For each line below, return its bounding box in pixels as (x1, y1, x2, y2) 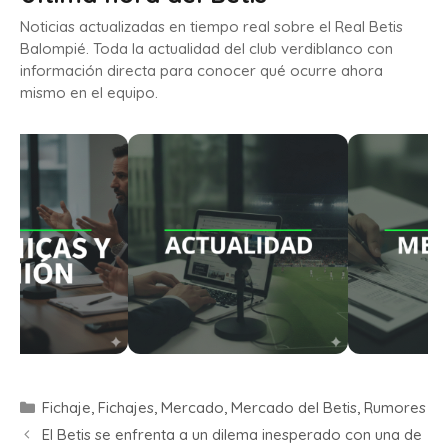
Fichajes (98, 398, 154, 418)
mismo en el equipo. (20, 83, 158, 103)
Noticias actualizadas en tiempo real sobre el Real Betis (20, 17, 403, 37)
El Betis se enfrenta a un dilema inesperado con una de (42, 425, 422, 445)
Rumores (364, 398, 426, 418)
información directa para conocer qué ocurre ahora (20, 61, 383, 81)
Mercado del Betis (231, 398, 357, 418)
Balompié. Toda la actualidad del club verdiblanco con (20, 39, 393, 59)
